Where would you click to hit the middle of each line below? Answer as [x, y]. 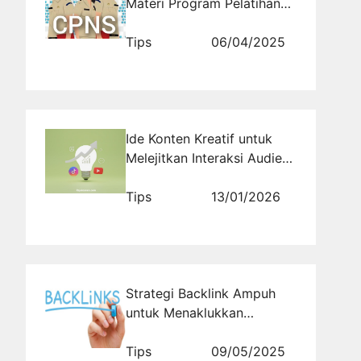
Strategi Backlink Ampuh [201, 293]
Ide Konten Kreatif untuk [199, 138]
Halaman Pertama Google [204, 332]
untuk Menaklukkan [185, 312]
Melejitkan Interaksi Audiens [211, 158]
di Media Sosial [172, 177]
